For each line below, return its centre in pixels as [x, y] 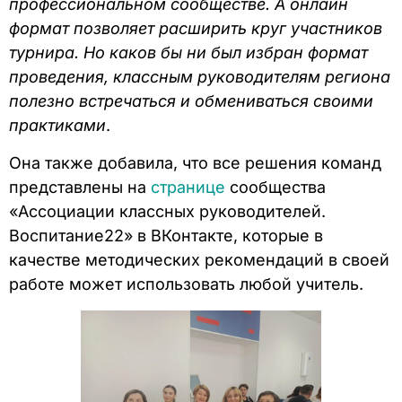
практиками [57, 126]
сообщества [275, 187]
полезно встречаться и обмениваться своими [191, 101]
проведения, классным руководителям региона [200, 77]
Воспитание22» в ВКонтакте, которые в [166, 235]
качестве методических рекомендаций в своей [199, 259]
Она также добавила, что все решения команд [195, 162]
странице [188, 187]
